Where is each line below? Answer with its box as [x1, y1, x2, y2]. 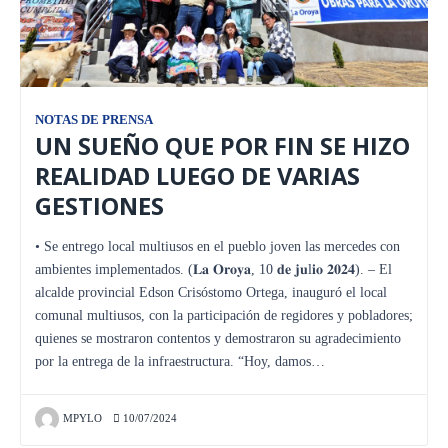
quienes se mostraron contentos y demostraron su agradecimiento [35, 330, 401, 346]
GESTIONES [35, 189, 164, 222]
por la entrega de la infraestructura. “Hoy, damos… [35, 353, 325, 369]
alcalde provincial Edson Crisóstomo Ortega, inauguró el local [35, 284, 387, 300]
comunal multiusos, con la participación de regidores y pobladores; [35, 307, 413, 323]
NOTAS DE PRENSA [35, 112, 153, 127]
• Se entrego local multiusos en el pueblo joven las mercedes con [35, 238, 400, 254]
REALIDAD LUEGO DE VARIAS [35, 159, 360, 192]
